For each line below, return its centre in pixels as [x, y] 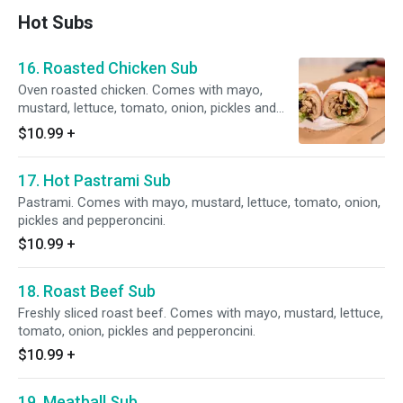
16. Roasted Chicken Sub [108, 68]
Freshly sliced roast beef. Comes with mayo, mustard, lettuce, [201, 313]
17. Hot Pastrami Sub [94, 180]
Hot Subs [56, 22]
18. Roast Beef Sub [87, 291]
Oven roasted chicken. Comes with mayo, [140, 90]
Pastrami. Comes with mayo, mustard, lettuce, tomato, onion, [199, 202]
